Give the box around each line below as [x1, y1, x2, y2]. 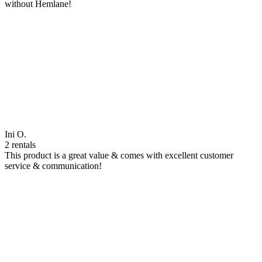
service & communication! [5, 160, 102, 171]
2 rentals [5, 139, 36, 150]
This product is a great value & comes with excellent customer [5, 150, 233, 160]
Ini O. [5, 129, 26, 139]
